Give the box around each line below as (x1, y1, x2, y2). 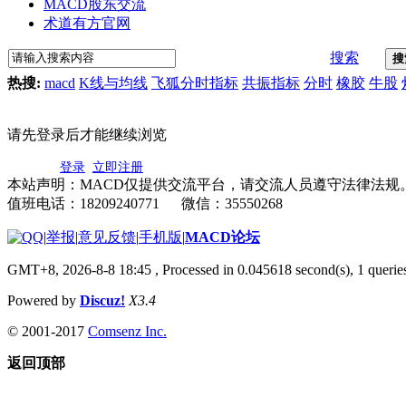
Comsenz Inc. (88, 323, 167, 339)
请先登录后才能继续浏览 (7, 126, 167, 142)
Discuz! (80, 292, 125, 308)
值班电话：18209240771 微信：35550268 (7, 195, 283, 211)
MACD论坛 (185, 228, 260, 245)
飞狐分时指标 (151, 74, 238, 91)
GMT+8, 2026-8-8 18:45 (7, 261, 151, 277)
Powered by (7, 292, 80, 308)
